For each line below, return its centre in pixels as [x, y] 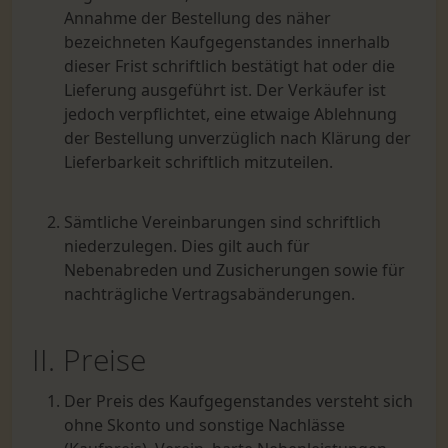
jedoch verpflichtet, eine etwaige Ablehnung [230, 114]
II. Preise [89, 359]
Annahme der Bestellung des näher [197, 18]
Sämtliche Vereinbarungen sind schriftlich [222, 222]
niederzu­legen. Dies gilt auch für [187, 246]
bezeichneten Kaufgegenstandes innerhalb [227, 42]
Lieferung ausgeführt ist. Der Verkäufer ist [225, 90]
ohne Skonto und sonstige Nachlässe [204, 425]
